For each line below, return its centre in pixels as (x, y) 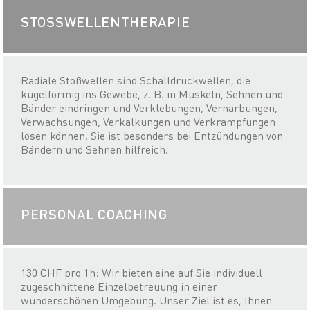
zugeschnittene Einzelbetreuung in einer (119, 286)
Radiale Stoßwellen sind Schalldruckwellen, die (136, 80)
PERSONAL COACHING (94, 214)
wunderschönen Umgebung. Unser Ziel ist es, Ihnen (146, 300)
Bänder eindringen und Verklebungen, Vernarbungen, (149, 108)
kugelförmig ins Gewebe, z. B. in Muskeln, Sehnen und (152, 94)
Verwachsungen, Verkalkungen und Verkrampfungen (148, 122)
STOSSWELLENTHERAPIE (101, 22)
